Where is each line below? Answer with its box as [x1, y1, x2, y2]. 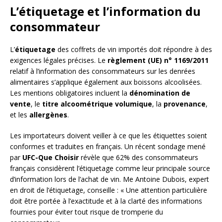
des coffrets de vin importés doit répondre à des [55, 44, 212, 54]
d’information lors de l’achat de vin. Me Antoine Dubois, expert [10, 174, 209, 184]
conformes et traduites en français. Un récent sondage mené [10, 141, 206, 151]
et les [10, 110, 29, 119]
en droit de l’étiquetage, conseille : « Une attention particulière [10, 185, 207, 195]
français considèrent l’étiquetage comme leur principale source [10, 163, 210, 173]
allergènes [29, 110, 67, 119]
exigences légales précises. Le [10, 55, 108, 65]
